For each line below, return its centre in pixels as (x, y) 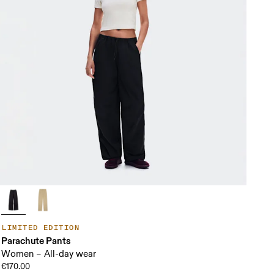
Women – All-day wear (49, 254)
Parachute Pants (36, 240)
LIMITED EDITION (41, 228)
